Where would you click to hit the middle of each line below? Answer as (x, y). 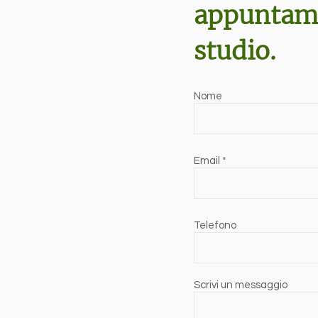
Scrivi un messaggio (241, 285)
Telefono (215, 225)
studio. (235, 51)
